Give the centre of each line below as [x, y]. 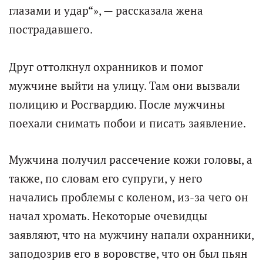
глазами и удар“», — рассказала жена [106, 11]
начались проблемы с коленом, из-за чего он [129, 198]
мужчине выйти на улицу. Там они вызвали [124, 86]
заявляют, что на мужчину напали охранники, [131, 235]
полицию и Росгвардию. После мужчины [117, 105]
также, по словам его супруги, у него [106, 179]
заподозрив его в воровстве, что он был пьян [128, 254]
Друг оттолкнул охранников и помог [106, 67]
